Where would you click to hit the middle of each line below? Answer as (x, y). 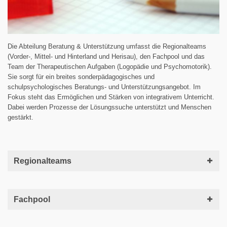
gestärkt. (21, 117)
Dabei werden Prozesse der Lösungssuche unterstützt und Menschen (109, 107)
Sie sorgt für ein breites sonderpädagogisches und (81, 77)
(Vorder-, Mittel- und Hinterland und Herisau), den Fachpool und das (106, 56)
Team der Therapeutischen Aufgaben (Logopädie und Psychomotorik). (110, 66)
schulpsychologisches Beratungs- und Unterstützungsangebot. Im (104, 87)
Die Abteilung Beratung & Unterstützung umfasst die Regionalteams (107, 46)
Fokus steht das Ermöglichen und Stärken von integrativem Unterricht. (111, 97)
